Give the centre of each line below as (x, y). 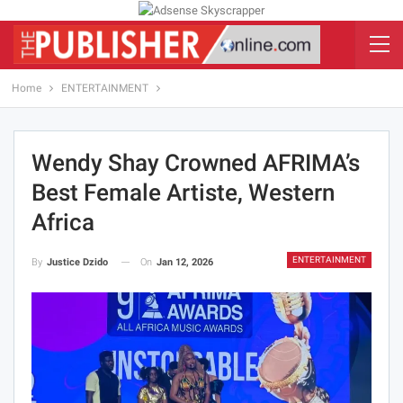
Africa (63, 222)
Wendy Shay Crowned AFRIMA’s (196, 162)
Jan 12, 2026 (185, 262)
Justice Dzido (77, 262)
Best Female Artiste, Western (183, 192)
